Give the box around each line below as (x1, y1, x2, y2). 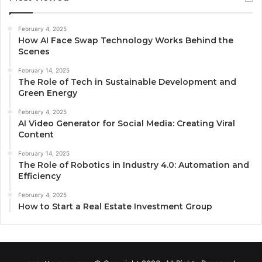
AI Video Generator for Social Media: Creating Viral (18, 118, 235, 129)
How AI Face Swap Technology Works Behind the (18, 35, 233, 46)
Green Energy (18, 87, 77, 98)
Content (18, 129, 54, 140)
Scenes (18, 46, 50, 57)
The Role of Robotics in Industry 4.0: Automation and (18, 159, 249, 170)
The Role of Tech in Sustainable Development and (18, 76, 236, 87)
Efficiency (18, 170, 61, 181)
